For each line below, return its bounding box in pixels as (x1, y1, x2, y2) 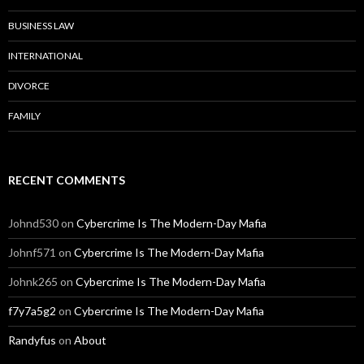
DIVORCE (8, 80, 50, 93)
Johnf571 (8, 245, 56, 260)
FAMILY (8, 110, 41, 123)
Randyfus (8, 333, 56, 348)
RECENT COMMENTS (8, 173, 125, 188)
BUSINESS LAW (8, 19, 74, 32)
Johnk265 (8, 275, 58, 289)
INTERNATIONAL (8, 50, 83, 63)
